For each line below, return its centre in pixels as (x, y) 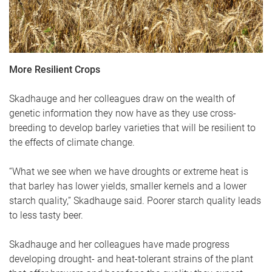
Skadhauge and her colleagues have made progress (119, 244)
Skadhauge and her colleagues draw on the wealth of (122, 98)
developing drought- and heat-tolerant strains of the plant (131, 259)
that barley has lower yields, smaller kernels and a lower (128, 186)
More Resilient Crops (55, 69)
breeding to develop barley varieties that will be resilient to (132, 127)
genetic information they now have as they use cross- (123, 113)
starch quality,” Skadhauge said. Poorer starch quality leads (135, 200)
